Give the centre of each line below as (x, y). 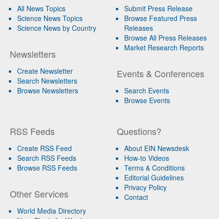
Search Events (146, 91)
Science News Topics (50, 18)
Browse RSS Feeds (47, 168)
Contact (136, 197)
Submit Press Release (158, 9)
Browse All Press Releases (165, 38)
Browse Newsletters (48, 91)
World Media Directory (52, 211)
